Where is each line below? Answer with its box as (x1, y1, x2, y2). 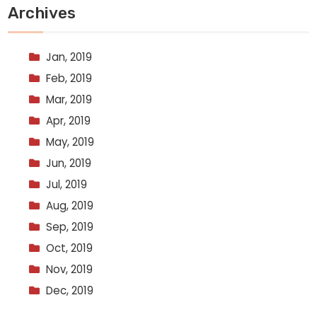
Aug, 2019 (46, 197, 94, 213)
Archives (8, 3, 76, 23)
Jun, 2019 (46, 155, 92, 171)
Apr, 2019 (46, 113, 91, 128)
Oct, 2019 (46, 240, 93, 255)
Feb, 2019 (46, 70, 93, 86)
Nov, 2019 (46, 261, 93, 277)
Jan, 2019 (46, 49, 93, 64)
